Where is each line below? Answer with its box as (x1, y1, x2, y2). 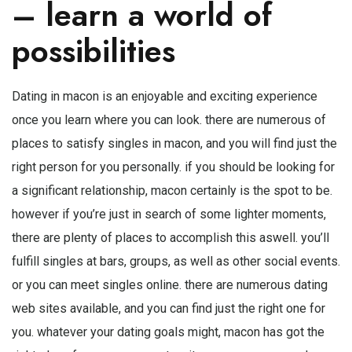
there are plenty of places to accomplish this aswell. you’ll (12, 230, 329, 245)
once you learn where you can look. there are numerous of (12, 112, 326, 127)
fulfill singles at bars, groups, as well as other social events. (12, 254, 340, 269)
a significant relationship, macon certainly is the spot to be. (12, 183, 332, 198)
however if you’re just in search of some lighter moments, (12, 207, 326, 222)
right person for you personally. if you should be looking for (12, 159, 335, 174)
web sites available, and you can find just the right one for (12, 301, 325, 316)
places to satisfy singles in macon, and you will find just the (12, 136, 337, 151)
